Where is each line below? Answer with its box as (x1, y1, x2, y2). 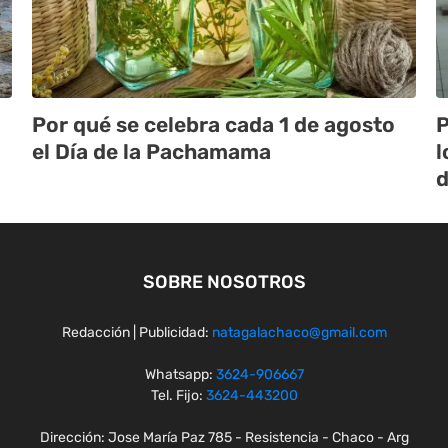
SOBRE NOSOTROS (142, 271, 306, 294)
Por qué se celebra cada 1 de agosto (32, 112, 395, 138)
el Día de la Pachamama (32, 139, 271, 165)
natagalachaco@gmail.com (211, 324, 387, 342)
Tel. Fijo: (150, 387, 206, 405)
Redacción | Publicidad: (61, 324, 212, 342)
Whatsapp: (144, 366, 216, 384)
